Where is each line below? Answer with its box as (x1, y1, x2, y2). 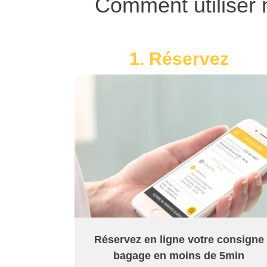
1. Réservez (129, 49, 229, 69)
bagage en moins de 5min (113, 250, 245, 262)
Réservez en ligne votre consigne (94, 234, 264, 246)
